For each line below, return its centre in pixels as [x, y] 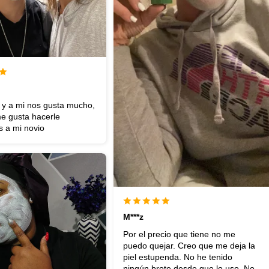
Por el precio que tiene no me [179, 234]
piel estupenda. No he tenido [177, 257]
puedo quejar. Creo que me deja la [189, 246]
